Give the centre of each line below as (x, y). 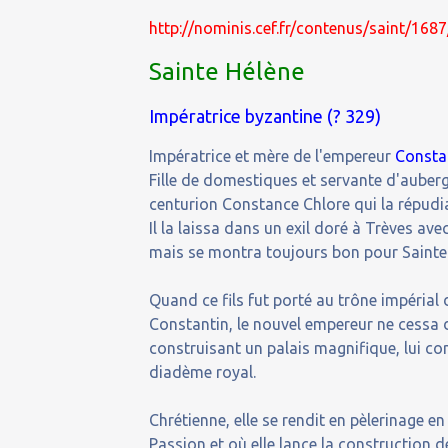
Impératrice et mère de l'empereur (272, 156)
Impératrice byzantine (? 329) (265, 116)
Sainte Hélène (227, 71)
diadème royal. (203, 372)
